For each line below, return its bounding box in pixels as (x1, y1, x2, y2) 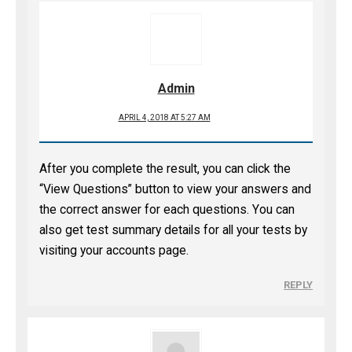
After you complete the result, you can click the (39, 162, 291, 176)
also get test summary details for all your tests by (39, 223, 307, 237)
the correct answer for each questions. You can (39, 203, 295, 217)
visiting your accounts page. (39, 244, 189, 258)
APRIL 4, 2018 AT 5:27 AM (118, 113, 211, 122)
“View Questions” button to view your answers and (39, 182, 311, 196)
